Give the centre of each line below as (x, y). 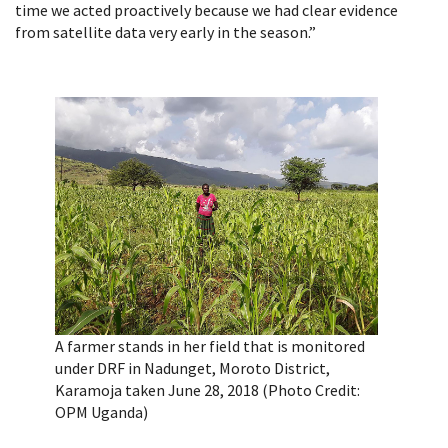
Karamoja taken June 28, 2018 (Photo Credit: (207, 390)
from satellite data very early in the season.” (165, 31)
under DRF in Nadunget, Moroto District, (192, 368)
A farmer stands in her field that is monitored (210, 346)
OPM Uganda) (101, 412)
